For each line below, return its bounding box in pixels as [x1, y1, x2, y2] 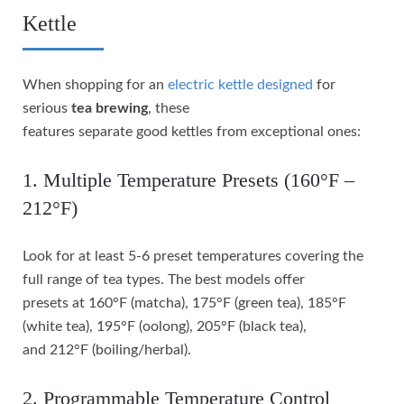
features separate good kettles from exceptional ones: [23, 124, 361, 139]
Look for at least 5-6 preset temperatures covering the [23, 248, 363, 263]
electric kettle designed [168, 77, 313, 92]
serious [23, 100, 71, 115]
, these [148, 100, 189, 115]
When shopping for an [23, 77, 168, 92]
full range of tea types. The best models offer [23, 271, 305, 287]
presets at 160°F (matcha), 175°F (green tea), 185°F [23, 295, 346, 310]
